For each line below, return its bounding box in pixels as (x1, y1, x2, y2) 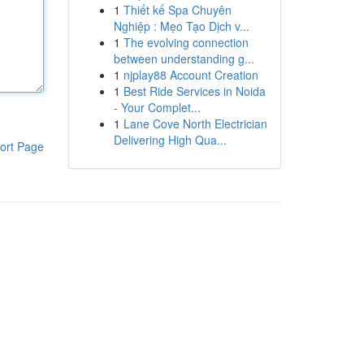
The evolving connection (123, 34, 249, 50)
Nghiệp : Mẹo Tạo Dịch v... (113, 18, 249, 34)
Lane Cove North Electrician (123, 115, 267, 132)
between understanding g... (113, 50, 254, 67)
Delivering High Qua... (113, 132, 227, 148)
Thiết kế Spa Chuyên (123, 2, 232, 18)
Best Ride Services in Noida (123, 83, 266, 99)
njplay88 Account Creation (123, 67, 258, 83)
